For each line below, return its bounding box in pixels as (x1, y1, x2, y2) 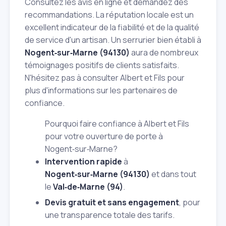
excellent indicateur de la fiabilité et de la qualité (25, 21, 199, 33)
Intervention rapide (45, 155, 122, 167)
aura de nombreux (130, 46, 198, 58)
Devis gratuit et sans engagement (45, 197, 179, 208)
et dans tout (150, 168, 196, 180)
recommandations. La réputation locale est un (25, 9, 194, 20)
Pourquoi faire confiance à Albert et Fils (45, 118, 189, 129)
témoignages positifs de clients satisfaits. (25, 59, 179, 71)
